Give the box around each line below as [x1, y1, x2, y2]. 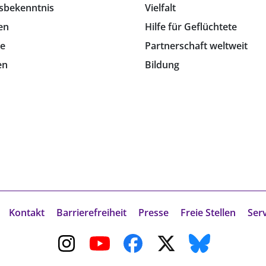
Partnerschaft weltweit [145, 39, 248, 53]
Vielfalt [145, 1, 176, 15]
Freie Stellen [180, 206, 236, 220]
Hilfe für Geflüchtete [145, 20, 237, 34]
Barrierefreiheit [56, 206, 126, 220]
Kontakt [8, 206, 45, 220]
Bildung [145, 58, 179, 72]
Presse [138, 206, 169, 220]
